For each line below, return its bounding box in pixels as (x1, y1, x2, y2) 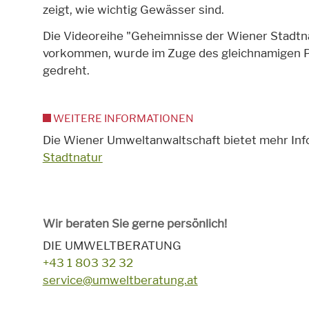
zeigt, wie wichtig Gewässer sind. (42, 3, 224, 17)
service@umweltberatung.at (42, 273, 198, 288)
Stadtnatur (42, 150, 103, 164)
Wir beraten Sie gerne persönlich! (42, 216, 227, 230)
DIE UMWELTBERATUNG (42, 239, 181, 253)
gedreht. (42, 63, 90, 77)
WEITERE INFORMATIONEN (53, 112, 195, 126)
